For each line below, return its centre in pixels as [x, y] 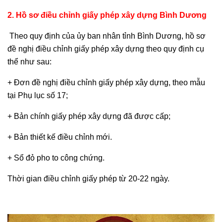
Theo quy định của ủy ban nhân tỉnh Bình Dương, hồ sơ [107, 36]
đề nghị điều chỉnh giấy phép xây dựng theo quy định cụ [106, 49]
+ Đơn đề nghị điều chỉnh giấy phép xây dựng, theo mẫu [106, 83]
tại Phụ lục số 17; [38, 96]
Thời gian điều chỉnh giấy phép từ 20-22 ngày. [88, 179]
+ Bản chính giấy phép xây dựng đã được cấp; [89, 116]
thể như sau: [29, 62]
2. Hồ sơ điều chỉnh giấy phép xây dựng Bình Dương [107, 15]
